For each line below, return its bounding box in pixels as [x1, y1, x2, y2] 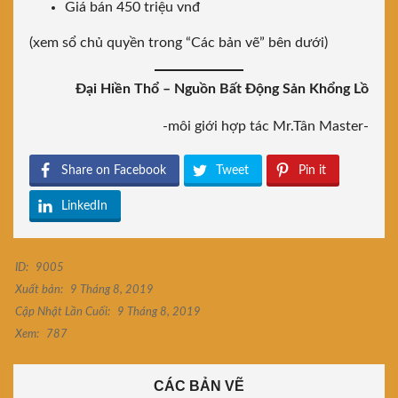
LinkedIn [61, 200, 107, 213]
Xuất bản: [15, 284, 63, 297]
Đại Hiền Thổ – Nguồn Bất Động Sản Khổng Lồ [76, 82, 369, 97]
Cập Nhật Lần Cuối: [15, 306, 110, 319]
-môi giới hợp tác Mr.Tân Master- [163, 119, 369, 134]
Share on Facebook [61, 164, 166, 178]
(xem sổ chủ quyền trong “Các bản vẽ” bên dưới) [29, 36, 328, 51]
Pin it [298, 164, 326, 178]
